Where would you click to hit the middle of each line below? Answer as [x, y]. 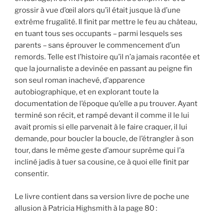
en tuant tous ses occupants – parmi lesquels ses [99, 34]
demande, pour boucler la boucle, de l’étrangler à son [104, 139]
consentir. [32, 174]
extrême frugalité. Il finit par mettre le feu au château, [106, 22]
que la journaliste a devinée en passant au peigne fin [103, 69]
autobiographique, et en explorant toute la [87, 92]
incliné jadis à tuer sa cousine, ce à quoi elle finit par [102, 162]
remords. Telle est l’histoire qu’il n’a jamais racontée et [107, 57]
